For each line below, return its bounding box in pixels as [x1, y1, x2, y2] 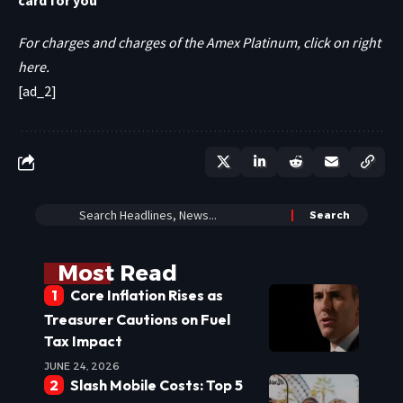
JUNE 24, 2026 [44, 359, 120, 372]
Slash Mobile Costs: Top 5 [69, 375, 243, 394]
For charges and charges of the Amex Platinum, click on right [18, 33, 381, 52]
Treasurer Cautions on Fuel [44, 309, 230, 328]
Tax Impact [44, 331, 122, 350]
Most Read [58, 260, 177, 287]
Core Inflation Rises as [69, 286, 223, 305]
